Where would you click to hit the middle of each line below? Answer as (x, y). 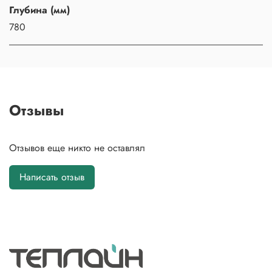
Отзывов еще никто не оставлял (77, 148)
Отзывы (36, 110)
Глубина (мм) (39, 10)
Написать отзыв (52, 177)
